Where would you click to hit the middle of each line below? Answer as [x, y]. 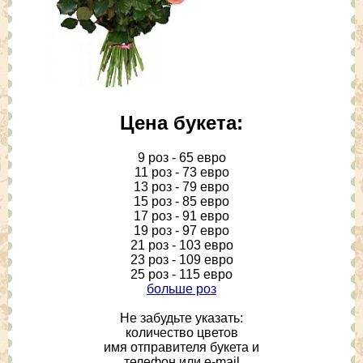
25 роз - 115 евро [181, 274]
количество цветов [181, 332]
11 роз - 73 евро [181, 172]
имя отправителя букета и [181, 347]
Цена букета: [181, 122]
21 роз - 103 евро [181, 245]
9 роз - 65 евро [181, 157]
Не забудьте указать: [181, 318]
